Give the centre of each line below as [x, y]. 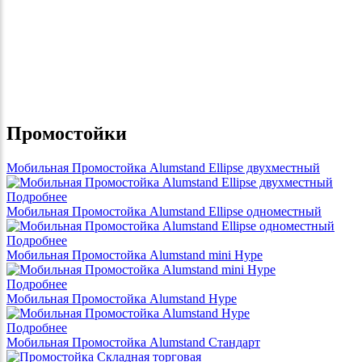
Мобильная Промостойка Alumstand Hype [122, 298]
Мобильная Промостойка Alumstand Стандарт [133, 342]
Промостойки [67, 133]
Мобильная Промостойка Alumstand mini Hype [135, 255]
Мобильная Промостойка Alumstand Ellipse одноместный [164, 211]
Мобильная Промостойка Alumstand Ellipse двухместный [163, 167]
